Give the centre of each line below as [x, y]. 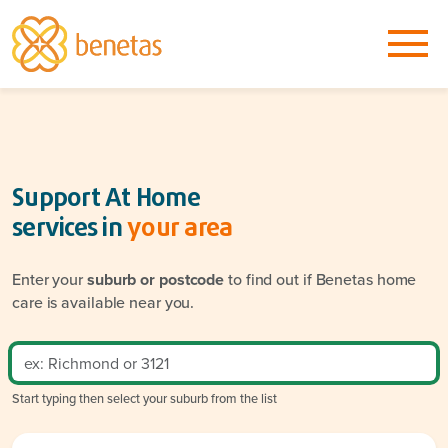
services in [69, 228]
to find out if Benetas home [320, 278]
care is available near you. [103, 301]
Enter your [49, 278]
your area [180, 228]
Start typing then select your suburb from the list [144, 397]
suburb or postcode [155, 279]
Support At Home [106, 198]
